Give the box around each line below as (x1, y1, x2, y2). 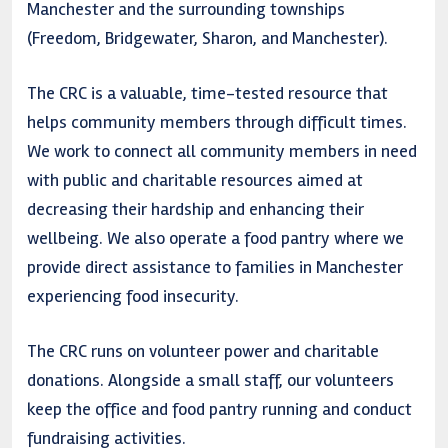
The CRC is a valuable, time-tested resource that (27, 81, 388, 104)
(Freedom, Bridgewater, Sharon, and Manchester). (27, 26, 388, 49)
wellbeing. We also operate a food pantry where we (27, 226, 404, 249)
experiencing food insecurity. (27, 284, 239, 307)
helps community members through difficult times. (27, 110, 407, 133)
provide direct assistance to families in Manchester (27, 255, 403, 278)
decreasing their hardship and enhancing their (27, 197, 364, 220)
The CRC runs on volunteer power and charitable (27, 339, 379, 362)
